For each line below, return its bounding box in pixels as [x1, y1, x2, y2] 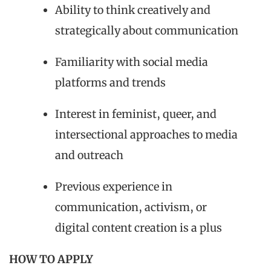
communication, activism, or [55, 200, 207, 214]
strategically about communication [55, 23, 238, 38]
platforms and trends [55, 75, 166, 90]
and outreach [55, 148, 123, 162]
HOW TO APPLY [9, 252, 93, 266]
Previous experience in [55, 179, 172, 194]
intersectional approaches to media [55, 127, 238, 142]
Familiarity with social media [55, 54, 208, 69]
